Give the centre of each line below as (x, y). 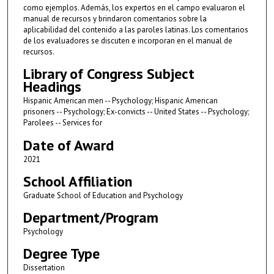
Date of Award (68, 145)
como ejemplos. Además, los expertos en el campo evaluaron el (134, 8)
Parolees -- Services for (62, 123)
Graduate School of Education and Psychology (103, 195)
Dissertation (44, 267)
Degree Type (61, 253)
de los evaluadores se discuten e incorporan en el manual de (128, 41)
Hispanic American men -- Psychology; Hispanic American (120, 101)
